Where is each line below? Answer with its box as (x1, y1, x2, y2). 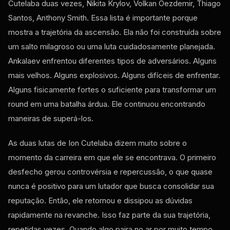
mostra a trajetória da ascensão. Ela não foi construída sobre (8, 27, 221, 37)
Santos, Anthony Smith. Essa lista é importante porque (8, 12, 198, 23)
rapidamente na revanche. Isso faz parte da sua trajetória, (8, 209, 210, 220)
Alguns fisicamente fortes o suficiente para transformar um (8, 84, 216, 94)
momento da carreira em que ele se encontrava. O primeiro (8, 152, 216, 162)
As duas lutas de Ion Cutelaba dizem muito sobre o (8, 138, 187, 148)
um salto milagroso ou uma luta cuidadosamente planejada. (8, 41, 215, 51)
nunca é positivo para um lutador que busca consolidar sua (8, 181, 214, 191)
